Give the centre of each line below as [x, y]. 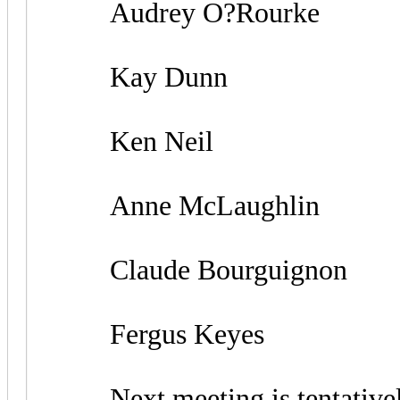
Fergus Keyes [148, 334]
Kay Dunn [129, 77]
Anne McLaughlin [175, 205]
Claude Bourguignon [189, 270]
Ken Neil [122, 141]
